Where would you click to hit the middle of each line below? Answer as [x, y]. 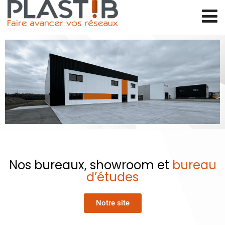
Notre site [113, 203]
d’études [113, 177]
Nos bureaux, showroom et [90, 165]
